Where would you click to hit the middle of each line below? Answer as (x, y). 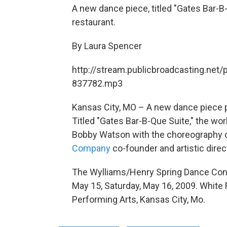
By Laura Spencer (107, 46)
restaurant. (94, 22)
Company (91, 148)
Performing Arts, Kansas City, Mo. (139, 199)
